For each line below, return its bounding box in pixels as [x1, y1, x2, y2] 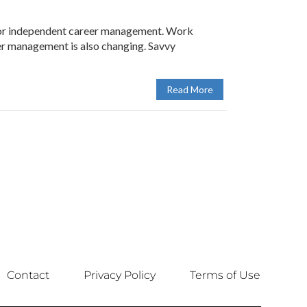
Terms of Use [189, 269, 260, 282]
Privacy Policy [83, 269, 156, 282]
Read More [167, 84, 213, 95]
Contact [6, 269, 49, 282]
